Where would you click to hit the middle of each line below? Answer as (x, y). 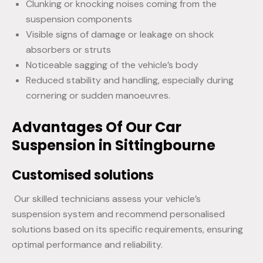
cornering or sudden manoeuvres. (98, 96)
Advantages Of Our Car (97, 127)
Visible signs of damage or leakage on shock (120, 35)
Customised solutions (83, 176)
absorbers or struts (68, 50)
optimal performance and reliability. (87, 245)
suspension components (79, 19)
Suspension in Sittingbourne (114, 146)
